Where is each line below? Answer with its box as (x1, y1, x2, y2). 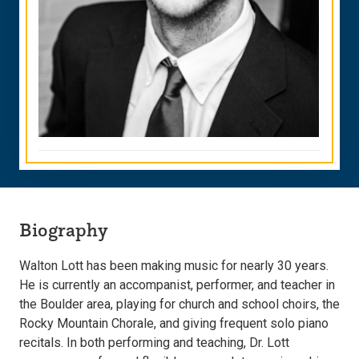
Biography (19, 218, 108, 241)
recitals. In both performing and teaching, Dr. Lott (19, 334, 289, 350)
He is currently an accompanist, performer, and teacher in (19, 276, 335, 292)
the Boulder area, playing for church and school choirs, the (19, 296, 340, 312)
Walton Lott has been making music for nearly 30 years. (19, 257, 329, 273)
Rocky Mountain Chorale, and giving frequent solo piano (19, 315, 329, 331)
